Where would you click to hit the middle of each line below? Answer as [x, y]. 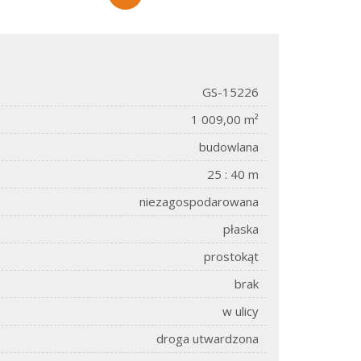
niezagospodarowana [199, 201]
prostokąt [231, 256]
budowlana [229, 147]
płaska [241, 229]
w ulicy [241, 311]
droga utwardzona [207, 338]
